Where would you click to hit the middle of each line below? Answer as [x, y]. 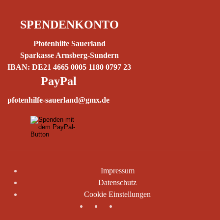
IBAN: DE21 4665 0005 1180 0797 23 [69, 67]
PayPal [58, 81]
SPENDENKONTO [69, 25]
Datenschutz [117, 182]
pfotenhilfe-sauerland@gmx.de [58, 100]
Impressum [117, 171]
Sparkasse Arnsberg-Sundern [69, 55]
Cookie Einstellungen [117, 194]
